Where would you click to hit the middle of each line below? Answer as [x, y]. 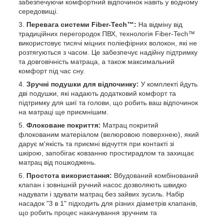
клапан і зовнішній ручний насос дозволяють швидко [103, 185]
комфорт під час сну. [52, 71]
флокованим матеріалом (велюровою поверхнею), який [109, 134]
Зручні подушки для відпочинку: [83, 84]
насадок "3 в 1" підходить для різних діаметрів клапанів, [108, 203]
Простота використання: [69, 175]
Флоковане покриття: [64, 125]
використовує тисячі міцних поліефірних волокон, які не [108, 43]
